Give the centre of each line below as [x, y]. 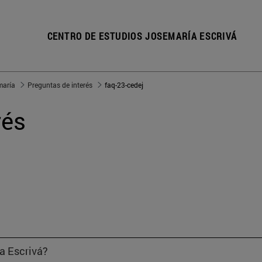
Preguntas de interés [60, 85]
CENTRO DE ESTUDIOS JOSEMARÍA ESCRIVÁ [142, 36]
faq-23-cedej [124, 85]
